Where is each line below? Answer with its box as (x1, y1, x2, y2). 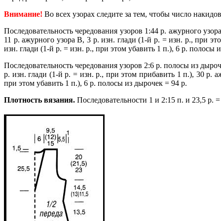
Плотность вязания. (4, 96, 75, 105)
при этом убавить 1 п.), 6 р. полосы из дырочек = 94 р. (4, 79, 187, 88)
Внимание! (4, 10, 42, 19)
